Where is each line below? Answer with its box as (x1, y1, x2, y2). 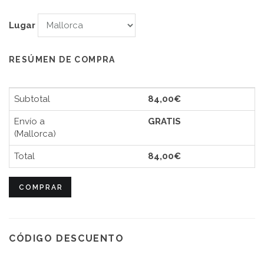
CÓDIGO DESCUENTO (9, 233, 124, 244)
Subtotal (14, 94, 50, 104)
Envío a (14, 116, 45, 127)
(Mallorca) (14, 128, 56, 139)
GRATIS (148, 116, 181, 127)
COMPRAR (19, 183, 63, 192)
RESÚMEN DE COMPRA (9, 55, 115, 64)
